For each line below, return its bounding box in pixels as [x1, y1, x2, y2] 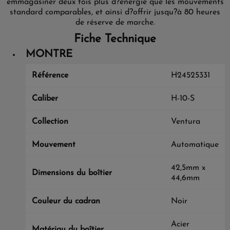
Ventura [171, 118, 200, 126]
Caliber [32, 94, 58, 103]
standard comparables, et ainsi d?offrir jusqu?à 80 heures [10, 8, 220, 16]
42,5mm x [171, 164, 205, 172]
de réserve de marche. [75, 18, 155, 27]
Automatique [171, 141, 219, 149]
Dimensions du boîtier [32, 169, 112, 177]
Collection [32, 118, 68, 126]
